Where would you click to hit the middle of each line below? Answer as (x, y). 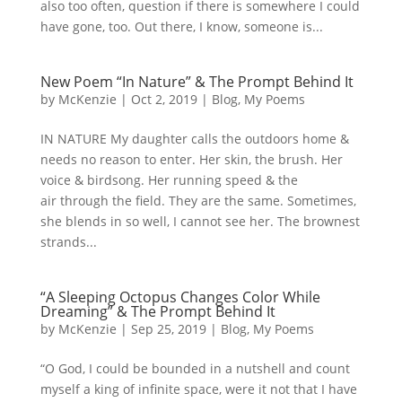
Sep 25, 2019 (168, 329)
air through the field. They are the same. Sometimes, (198, 201)
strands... (68, 242)
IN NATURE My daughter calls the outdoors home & (194, 139)
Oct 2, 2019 (164, 99)
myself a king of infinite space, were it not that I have (198, 389)
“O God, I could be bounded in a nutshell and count (195, 368)
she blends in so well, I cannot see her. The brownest (200, 221)
